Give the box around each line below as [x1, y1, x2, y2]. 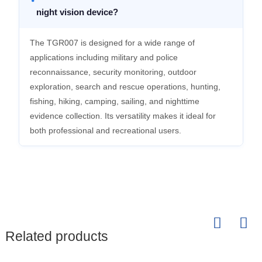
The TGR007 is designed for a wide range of [29, 38, 195, 47]
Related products [5, 229, 108, 244]
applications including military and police [29, 53, 178, 62]
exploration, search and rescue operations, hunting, [29, 82, 220, 91]
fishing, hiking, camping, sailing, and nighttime [29, 96, 199, 106]
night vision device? [36, 7, 118, 17]
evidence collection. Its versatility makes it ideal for [29, 111, 216, 120]
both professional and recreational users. [29, 126, 181, 135]
